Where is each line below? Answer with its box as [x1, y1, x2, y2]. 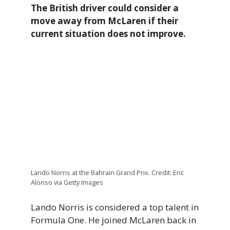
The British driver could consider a [31, 2, 179, 14]
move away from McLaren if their [31, 14, 178, 27]
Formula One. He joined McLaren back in [31, 214, 196, 226]
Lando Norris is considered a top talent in [31, 201, 199, 213]
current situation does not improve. [31, 27, 186, 40]
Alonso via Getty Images [31, 178, 103, 187]
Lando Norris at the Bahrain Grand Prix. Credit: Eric [31, 168, 184, 178]
